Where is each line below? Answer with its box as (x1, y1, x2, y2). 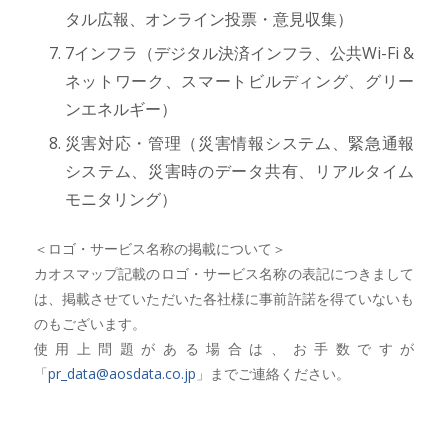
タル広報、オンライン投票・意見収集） (64, 7, 353, 30)
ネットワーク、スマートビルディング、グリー (64, 69, 415, 92)
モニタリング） (64, 187, 177, 210)
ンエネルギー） (64, 97, 177, 120)
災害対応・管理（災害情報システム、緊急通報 (64, 131, 415, 154)
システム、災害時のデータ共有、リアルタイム (64, 159, 415, 182)
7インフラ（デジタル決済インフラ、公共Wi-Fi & (64, 41, 415, 64)
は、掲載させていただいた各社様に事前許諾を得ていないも (33, 288, 415, 308)
